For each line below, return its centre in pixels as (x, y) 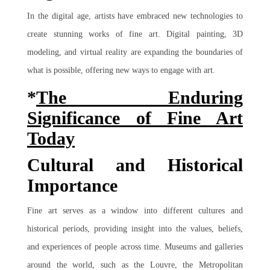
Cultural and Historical (135, 165)
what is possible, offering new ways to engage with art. (121, 70)
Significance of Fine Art (135, 118)
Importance (72, 185)
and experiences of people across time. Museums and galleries (135, 247)
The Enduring (140, 97)
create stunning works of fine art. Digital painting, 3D (135, 34)
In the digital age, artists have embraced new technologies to (135, 16)
